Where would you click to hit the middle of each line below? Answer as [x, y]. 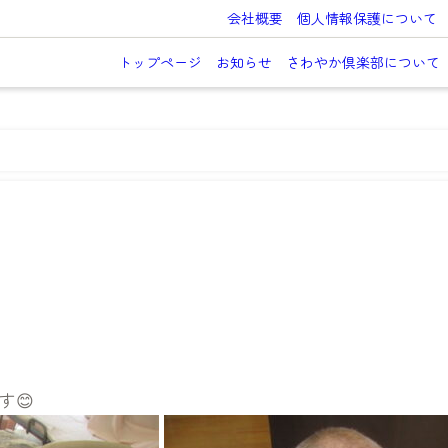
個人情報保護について [366, 18]
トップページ [159, 62]
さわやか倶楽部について [362, 62]
